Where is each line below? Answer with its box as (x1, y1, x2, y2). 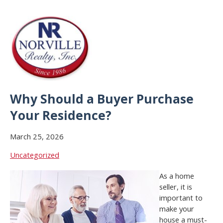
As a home (159, 171, 194, 181)
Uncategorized (10, 150, 59, 160)
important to (159, 193, 203, 203)
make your (159, 204, 194, 214)
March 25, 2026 (10, 131, 64, 142)
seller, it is (159, 182, 192, 192)
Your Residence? (10, 107, 111, 124)
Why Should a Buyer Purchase (10, 91, 194, 108)
